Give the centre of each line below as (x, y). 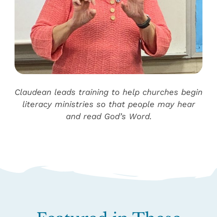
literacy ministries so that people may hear (108, 104)
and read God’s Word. (108, 116)
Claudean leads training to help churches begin (108, 92)
